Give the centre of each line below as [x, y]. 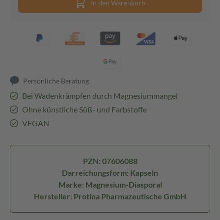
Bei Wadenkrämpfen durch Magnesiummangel [100, 96]
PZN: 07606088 [110, 161]
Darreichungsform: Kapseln [110, 173]
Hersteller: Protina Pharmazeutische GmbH [110, 196]
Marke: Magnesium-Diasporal [110, 184]
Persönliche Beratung [56, 81]
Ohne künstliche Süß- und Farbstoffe [84, 109]
